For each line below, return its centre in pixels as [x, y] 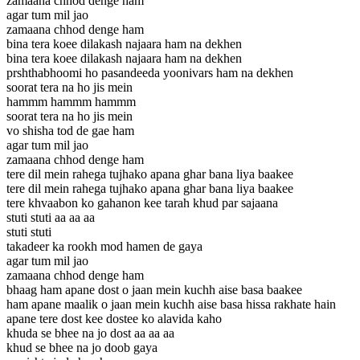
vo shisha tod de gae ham [70, 130]
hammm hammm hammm [71, 101]
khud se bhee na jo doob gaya [82, 347]
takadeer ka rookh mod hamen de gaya [104, 246]
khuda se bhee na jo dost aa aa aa [90, 333]
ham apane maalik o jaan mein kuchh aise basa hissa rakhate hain [171, 304]
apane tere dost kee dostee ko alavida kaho [114, 318]
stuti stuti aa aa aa [51, 217]
